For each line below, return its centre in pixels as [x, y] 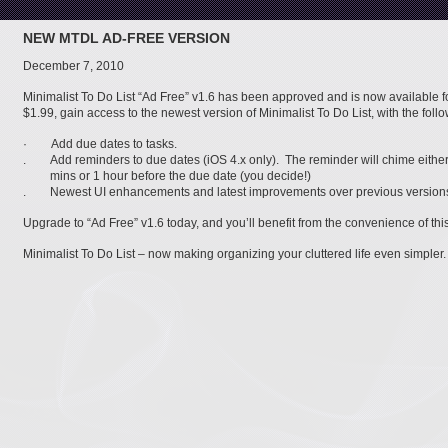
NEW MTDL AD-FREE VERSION [126, 38]
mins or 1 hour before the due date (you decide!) [167, 176]
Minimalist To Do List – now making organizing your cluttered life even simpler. [234, 254]
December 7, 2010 [73, 66]
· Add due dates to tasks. [100, 144]
